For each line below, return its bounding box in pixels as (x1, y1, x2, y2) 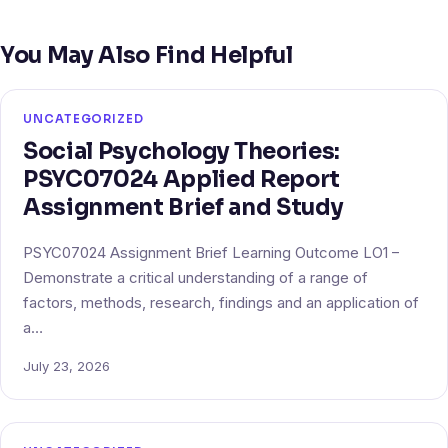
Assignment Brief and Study (23, 192, 344, 221)
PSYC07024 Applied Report (23, 164, 340, 193)
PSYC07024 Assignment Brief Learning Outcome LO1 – (23, 243, 399, 262)
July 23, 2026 (23, 357, 110, 374)
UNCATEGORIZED (23, 111, 144, 126)
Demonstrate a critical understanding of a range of (23, 268, 368, 287)
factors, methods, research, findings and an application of (23, 293, 419, 312)
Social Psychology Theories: (23, 136, 340, 165)
